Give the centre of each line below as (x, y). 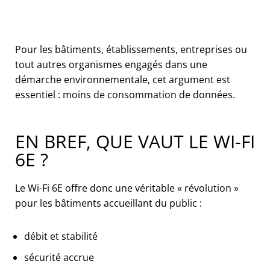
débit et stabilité (61, 236)
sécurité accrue (59, 257)
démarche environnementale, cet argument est (123, 79)
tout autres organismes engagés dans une (111, 64)
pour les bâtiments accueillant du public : (108, 203)
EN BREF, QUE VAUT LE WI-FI (135, 141)
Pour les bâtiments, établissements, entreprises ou (131, 49)
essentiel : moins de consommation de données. (125, 94)
